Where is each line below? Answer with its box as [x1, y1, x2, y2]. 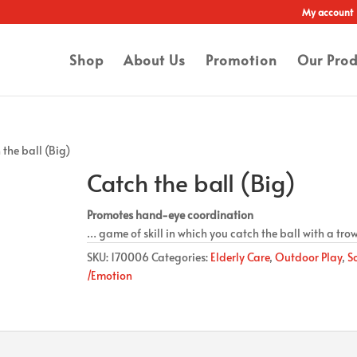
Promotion [205, 50, 277, 69]
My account [301, 6, 353, 18]
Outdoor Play [274, 249, 342, 265]
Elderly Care [210, 249, 269, 265]
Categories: [151, 249, 210, 265]
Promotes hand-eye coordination [86, 207, 253, 222]
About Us [123, 50, 186, 69]
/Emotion [86, 268, 132, 283]
